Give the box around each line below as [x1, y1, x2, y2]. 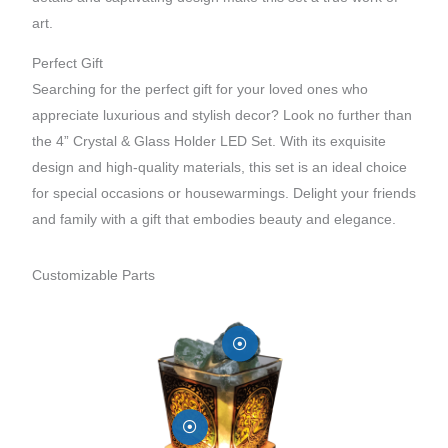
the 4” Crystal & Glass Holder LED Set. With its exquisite [31, 133, 386, 149]
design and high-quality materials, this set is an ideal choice [31, 159, 407, 175]
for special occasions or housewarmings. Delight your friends [31, 185, 416, 201]
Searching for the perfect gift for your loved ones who [31, 81, 368, 97]
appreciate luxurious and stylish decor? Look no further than [31, 107, 412, 123]
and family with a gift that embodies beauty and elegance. [31, 211, 396, 227]
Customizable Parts [31, 267, 155, 283]
